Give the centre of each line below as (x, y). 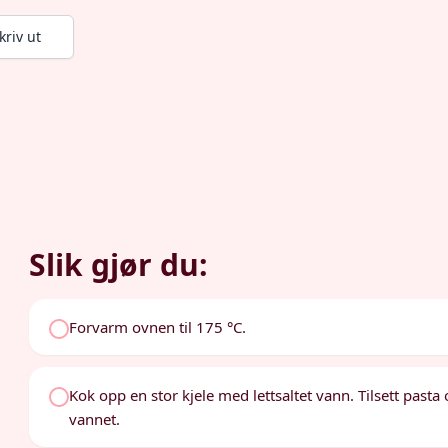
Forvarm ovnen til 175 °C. (158, 327)
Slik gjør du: (119, 264)
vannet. (95, 419)
